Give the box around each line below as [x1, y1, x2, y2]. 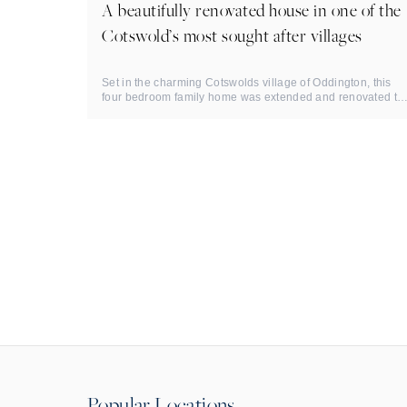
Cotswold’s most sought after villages [102, 25, 362, 46]
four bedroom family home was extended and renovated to [102, 91, 404, 104]
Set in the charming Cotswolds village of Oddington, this [102, 76, 392, 89]
